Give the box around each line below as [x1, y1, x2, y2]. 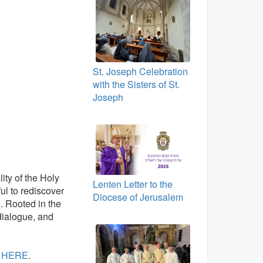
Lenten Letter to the [92, 177, 173, 191]
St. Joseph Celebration [92, 64, 188, 78]
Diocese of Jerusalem [92, 190, 183, 204]
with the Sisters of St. [92, 77, 180, 91]
